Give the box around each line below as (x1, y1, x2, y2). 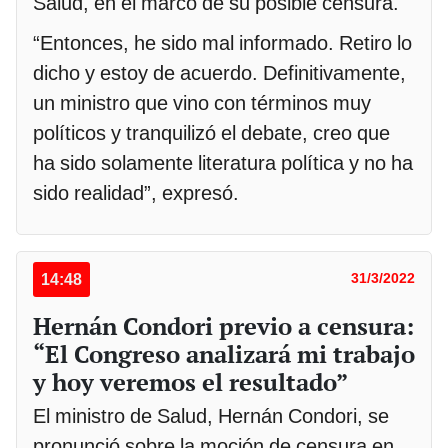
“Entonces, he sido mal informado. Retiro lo (33, 31, 412, 56)
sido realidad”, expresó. (33, 181, 239, 206)
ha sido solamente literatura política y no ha (33, 151, 413, 176)
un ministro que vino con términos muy (33, 91, 371, 116)
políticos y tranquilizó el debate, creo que (33, 121, 390, 146)
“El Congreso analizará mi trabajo (33, 338, 415, 371)
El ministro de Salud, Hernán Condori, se (33, 404, 389, 429)
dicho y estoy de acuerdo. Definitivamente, (33, 61, 406, 86)
